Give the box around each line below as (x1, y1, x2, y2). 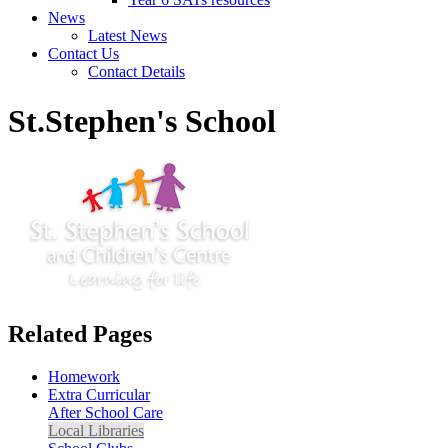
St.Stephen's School (8, 102, 276, 139)
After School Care (48, 403, 163, 421)
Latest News (88, 27, 167, 45)
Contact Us (48, 45, 119, 63)
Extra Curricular (48, 385, 150, 403)
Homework (48, 367, 120, 385)
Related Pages (8, 320, 152, 347)
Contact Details (88, 63, 185, 81)
